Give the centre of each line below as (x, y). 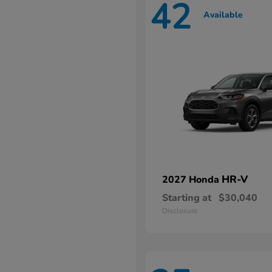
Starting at (187, 198)
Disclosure (180, 211)
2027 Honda (192, 180)
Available (223, 15)
